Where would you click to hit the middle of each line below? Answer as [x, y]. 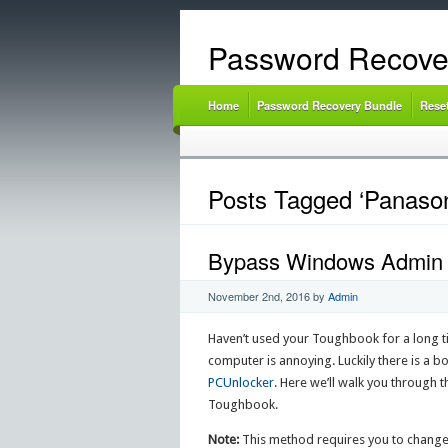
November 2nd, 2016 [258, 295]
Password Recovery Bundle [329, 105]
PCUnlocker [240, 382]
